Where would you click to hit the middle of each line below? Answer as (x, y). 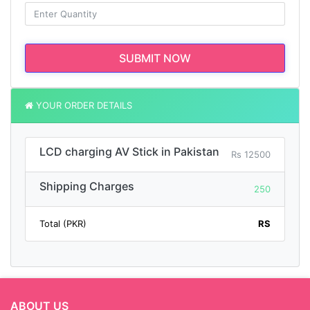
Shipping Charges (87, 186)
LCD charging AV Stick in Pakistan (129, 152)
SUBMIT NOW (155, 58)
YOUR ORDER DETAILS (83, 106)
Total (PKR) (63, 224)
